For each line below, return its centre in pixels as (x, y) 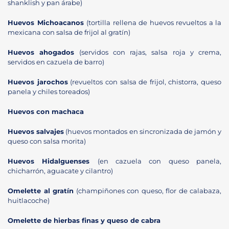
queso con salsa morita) (47, 141)
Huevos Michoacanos (47, 22)
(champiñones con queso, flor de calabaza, (147, 191)
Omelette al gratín (41, 191)
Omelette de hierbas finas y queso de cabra (84, 220)
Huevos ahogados (41, 52)
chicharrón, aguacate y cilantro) (60, 171)
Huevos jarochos (38, 82)
